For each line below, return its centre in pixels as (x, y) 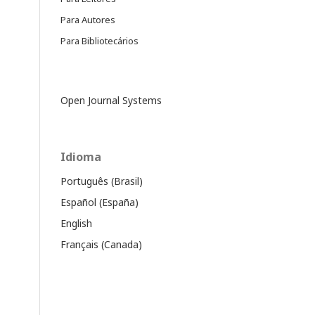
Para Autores (88, 20)
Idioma (81, 157)
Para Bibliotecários (99, 41)
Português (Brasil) (102, 181)
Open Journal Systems (111, 100)
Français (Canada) (101, 244)
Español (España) (99, 202)
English (76, 223)
